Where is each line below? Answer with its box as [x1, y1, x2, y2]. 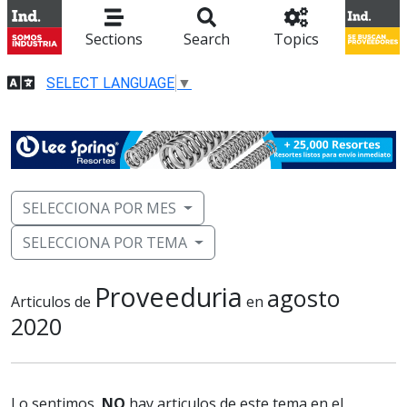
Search [184, 29, 231, 49]
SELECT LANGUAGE [46, 74, 174, 92]
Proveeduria [94, 279, 243, 315]
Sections [85, 29, 144, 49]
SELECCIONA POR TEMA [23, 233, 187, 253]
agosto [267, 283, 341, 314]
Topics [273, 29, 319, 49]
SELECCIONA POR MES [23, 198, 176, 219]
